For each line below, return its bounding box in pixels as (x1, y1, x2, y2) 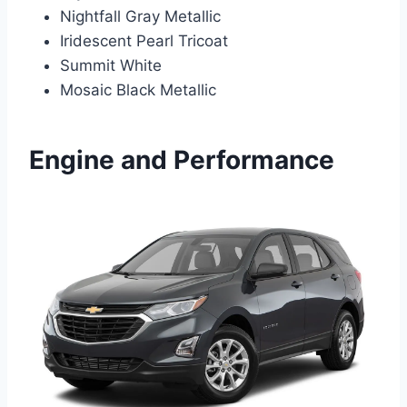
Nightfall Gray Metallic (60, 6, 221, 25)
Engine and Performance (29, 144, 334, 175)
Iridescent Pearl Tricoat (60, 31, 228, 50)
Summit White (60, 55, 162, 74)
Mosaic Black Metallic (60, 80, 216, 99)
